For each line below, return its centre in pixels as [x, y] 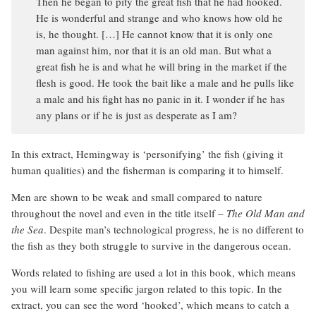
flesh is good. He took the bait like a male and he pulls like [165, 82]
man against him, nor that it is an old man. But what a [154, 50]
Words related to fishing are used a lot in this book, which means [153, 272]
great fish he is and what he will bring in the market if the [162, 66]
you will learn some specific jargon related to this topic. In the [147, 288]
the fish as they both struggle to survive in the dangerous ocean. [151, 245]
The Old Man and [266, 213]
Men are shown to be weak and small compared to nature [137, 196]
